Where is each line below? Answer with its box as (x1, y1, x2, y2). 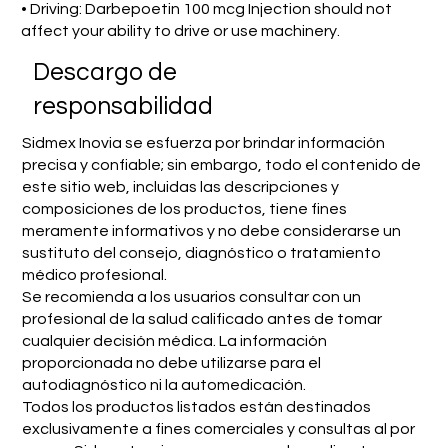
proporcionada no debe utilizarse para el (21, 355, 321, 372)
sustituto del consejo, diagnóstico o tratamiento (21, 245, 381, 262)
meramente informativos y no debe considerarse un (21, 223, 401, 240)
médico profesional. (21, 267, 167, 284)
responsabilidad (33, 94, 214, 120)
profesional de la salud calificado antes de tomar (21, 311, 382, 328)
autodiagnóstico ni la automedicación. (21, 377, 306, 394)
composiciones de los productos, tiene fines (21, 201, 347, 218)
